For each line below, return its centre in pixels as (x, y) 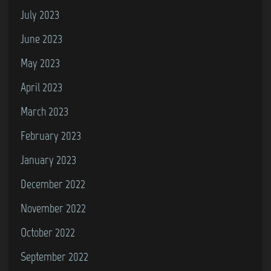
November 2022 (53, 208)
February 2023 (51, 135)
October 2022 (48, 232)
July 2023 (40, 14)
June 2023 (41, 38)
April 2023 (41, 87)
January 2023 (48, 159)
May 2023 (40, 63)
